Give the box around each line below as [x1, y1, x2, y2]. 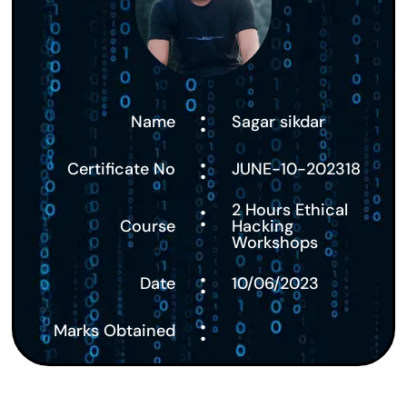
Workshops [231, 232, 318, 254]
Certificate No [67, 158, 176, 181]
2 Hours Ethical [231, 199, 348, 222]
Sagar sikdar [231, 111, 325, 134]
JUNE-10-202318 [231, 158, 361, 181]
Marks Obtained [54, 320, 176, 342]
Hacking [231, 215, 293, 238]
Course [120, 215, 176, 238]
